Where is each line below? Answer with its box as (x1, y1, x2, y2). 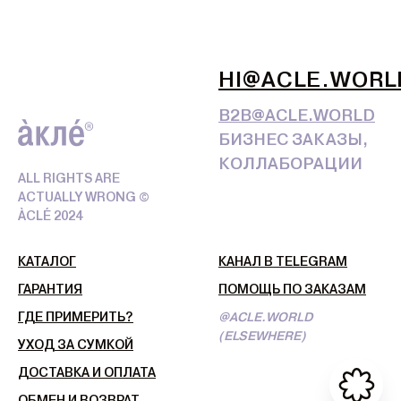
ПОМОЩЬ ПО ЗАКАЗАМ (218, 282, 366, 297)
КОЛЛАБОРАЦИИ (218, 154, 363, 174)
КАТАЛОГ (18, 254, 76, 269)
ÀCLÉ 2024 (18, 209, 82, 224)
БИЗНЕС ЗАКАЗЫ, (218, 130, 368, 149)
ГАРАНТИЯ (18, 282, 82, 297)
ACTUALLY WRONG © (18, 190, 149, 205)
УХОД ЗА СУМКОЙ (18, 337, 133, 353)
